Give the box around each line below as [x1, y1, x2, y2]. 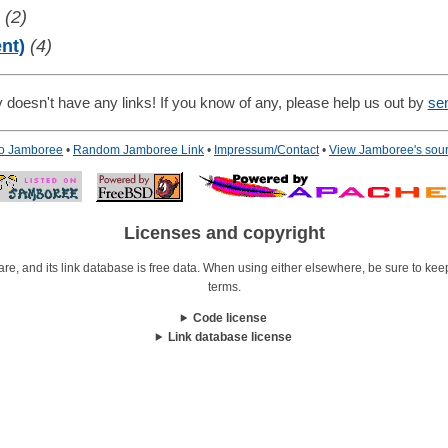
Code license [193, 310, 268, 325]
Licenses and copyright [123, 223, 325, 244]
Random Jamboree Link [73, 143, 204, 158]
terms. [207, 279, 241, 294]
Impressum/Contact [214, 143, 319, 158]
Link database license [168, 329, 293, 344]
